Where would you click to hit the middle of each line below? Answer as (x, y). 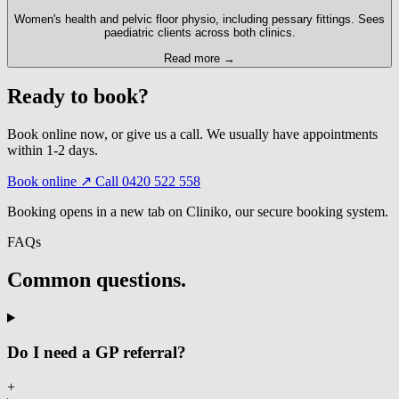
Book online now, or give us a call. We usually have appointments (192, 134)
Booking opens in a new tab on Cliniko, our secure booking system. (198, 212)
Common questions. (97, 280)
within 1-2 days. (53, 151)
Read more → (199, 58)
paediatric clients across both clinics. (199, 33)
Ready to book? (78, 97)
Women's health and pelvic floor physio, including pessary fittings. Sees (199, 20)
